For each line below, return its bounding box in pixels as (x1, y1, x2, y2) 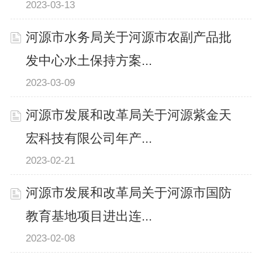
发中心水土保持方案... (26, 53, 153, 68)
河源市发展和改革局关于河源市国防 (26, 185, 232, 200)
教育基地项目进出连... (26, 209, 153, 223)
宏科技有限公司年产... (26, 131, 153, 146)
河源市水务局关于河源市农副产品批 (26, 30, 232, 44)
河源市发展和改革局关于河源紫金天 (26, 108, 232, 122)
